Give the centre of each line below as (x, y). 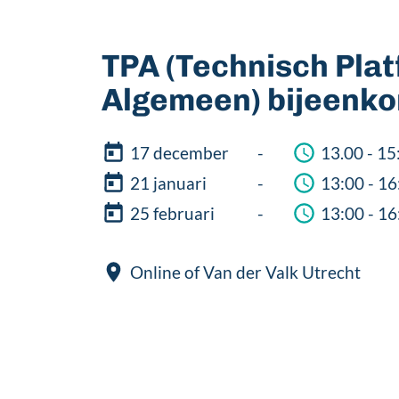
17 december (179, 152)
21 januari (168, 183)
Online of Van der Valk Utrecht (245, 272)
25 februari (172, 213)
